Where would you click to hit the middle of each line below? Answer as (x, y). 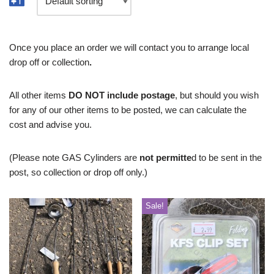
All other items (39, 95)
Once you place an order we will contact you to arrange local (129, 48)
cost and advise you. (50, 125)
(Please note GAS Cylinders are (74, 158)
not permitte (165, 158)
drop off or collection (49, 62)
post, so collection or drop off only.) (78, 172)
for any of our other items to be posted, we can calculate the (128, 110)
